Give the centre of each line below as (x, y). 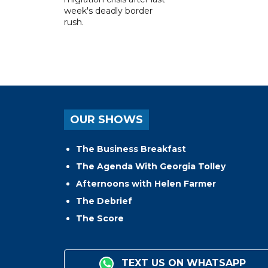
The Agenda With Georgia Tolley (151, 166)
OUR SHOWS (106, 119)
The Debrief (104, 201)
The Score (100, 218)
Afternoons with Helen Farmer (146, 183)
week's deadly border (108, 10)
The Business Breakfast (131, 149)
